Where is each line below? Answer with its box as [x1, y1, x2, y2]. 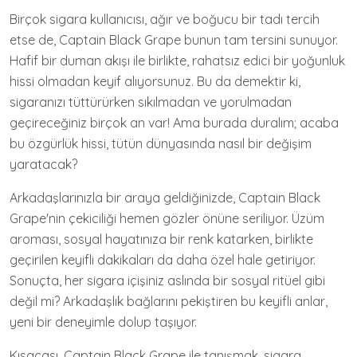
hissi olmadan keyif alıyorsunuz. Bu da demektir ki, [10, 73, 300, 89]
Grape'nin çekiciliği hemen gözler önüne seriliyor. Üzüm [10, 210, 324, 226]
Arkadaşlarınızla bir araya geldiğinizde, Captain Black [10, 190, 320, 206]
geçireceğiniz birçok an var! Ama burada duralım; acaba [10, 115, 339, 131]
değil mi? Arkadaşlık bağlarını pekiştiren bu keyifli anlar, [10, 293, 328, 309]
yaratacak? [10, 156, 77, 172]
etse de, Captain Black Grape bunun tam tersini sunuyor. [10, 32, 338, 48]
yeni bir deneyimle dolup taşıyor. [10, 314, 197, 330]
